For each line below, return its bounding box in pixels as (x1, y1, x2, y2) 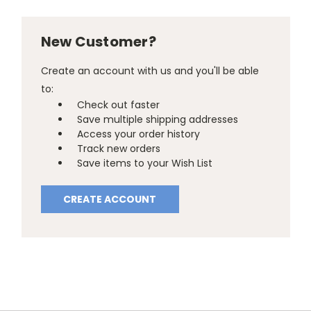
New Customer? (40, 31, 156, 51)
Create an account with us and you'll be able (40, 63, 259, 78)
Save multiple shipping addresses (77, 112, 239, 126)
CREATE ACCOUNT (63, 192, 157, 206)
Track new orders (77, 141, 161, 155)
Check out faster (77, 97, 160, 112)
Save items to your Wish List (77, 155, 213, 170)
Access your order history (77, 126, 201, 141)
